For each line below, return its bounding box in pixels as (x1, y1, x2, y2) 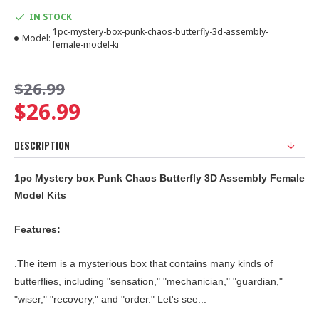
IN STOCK (29, 11, 72, 23)
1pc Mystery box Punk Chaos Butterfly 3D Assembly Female (14, 172, 305, 184)
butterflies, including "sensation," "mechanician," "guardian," (14, 276, 283, 287)
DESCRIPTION (14, 138, 70, 152)
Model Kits (14, 189, 66, 201)
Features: (14, 224, 61, 235)
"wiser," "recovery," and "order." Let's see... (14, 293, 206, 305)
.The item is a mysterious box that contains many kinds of (14, 258, 273, 269)
